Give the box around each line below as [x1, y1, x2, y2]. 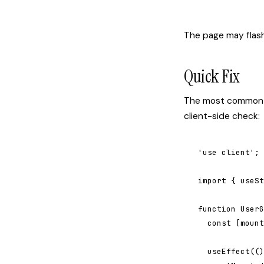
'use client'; [198, 147, 259, 157]
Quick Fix [184, 65, 240, 88]
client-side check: [184, 110, 260, 122]
